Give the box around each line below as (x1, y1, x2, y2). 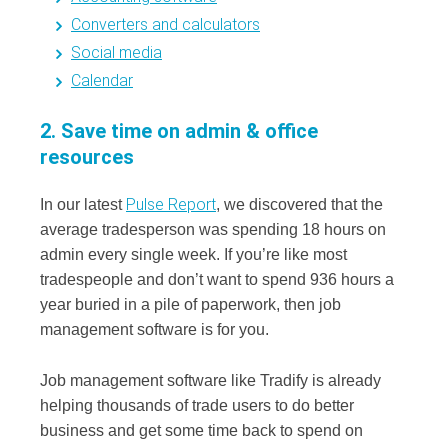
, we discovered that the (216, 196, 383, 214)
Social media (71, 43, 162, 63)
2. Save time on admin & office (40, 118, 318, 143)
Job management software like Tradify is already (40, 371, 381, 389)
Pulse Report (126, 195, 216, 215)
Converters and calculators (71, 15, 260, 35)
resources (40, 144, 134, 169)
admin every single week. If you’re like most (40, 246, 347, 264)
